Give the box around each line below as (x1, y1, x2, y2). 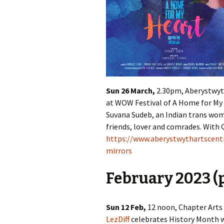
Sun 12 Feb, (106, 202, 146, 212)
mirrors (106, 145, 132, 156)
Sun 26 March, (106, 85, 156, 96)
